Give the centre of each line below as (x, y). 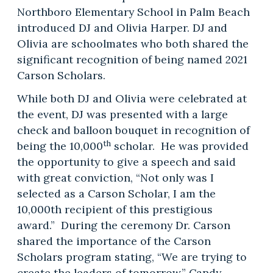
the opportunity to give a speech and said (126, 162)
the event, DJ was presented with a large (122, 115)
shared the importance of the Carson (114, 241)
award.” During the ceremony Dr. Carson (123, 225)
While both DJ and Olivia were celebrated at (132, 99)
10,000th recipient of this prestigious (115, 210)
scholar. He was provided (179, 146)
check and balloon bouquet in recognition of (133, 130)
